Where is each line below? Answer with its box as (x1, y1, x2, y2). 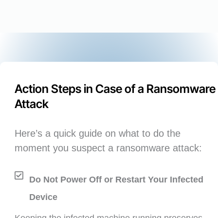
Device (29, 192, 57, 202)
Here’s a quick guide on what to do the (15, 128, 181, 139)
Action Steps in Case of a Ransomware (15, 82, 216, 96)
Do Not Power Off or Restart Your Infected (29, 175, 203, 185)
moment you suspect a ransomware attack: (15, 143, 202, 154)
